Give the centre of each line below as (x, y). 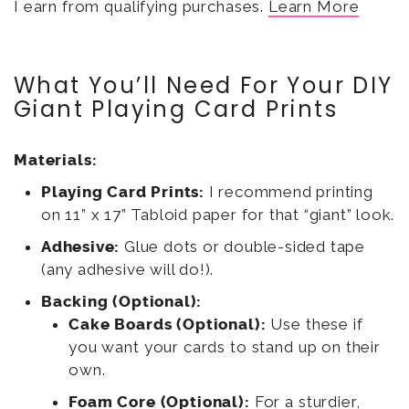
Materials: (56, 160)
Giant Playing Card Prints (176, 110)
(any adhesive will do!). (128, 270)
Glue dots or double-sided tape (243, 247)
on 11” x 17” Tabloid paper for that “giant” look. (218, 215)
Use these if (315, 325)
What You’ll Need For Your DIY (204, 86)
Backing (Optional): (122, 302)
